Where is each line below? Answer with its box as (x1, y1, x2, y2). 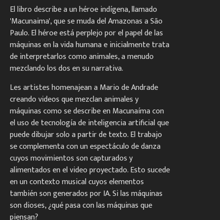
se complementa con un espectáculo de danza (10, 140, 161, 154)
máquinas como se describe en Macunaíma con (10, 105, 164, 118)
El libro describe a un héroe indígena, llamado (10, 3, 157, 17)
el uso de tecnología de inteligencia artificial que (10, 116, 169, 130)
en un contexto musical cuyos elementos (10, 175, 144, 189)
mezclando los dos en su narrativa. (10, 62, 123, 76)
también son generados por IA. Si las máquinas (10, 187, 163, 201)
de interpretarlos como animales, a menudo (10, 50, 154, 64)
